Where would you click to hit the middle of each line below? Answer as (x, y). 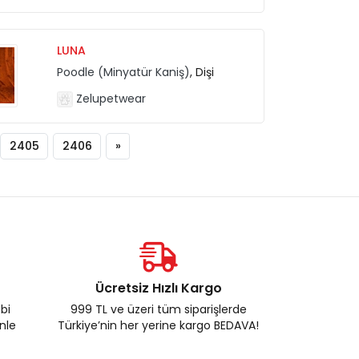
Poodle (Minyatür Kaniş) (124, 72)
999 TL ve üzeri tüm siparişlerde (158, 309)
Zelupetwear (110, 98)
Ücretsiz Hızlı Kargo (158, 288)
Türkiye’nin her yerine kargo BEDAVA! (158, 325)
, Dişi (202, 72)
